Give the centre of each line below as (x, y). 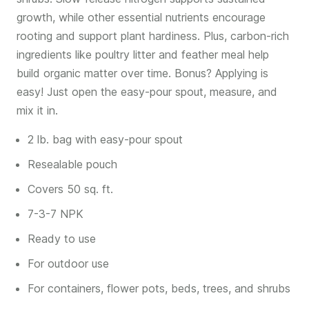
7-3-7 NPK (56, 214)
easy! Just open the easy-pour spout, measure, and (147, 92)
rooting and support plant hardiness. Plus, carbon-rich (153, 36)
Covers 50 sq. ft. (70, 189)
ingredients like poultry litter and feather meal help (143, 54)
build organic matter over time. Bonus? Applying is (142, 73)
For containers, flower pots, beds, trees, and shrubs (159, 288)
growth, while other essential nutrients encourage (141, 17)
